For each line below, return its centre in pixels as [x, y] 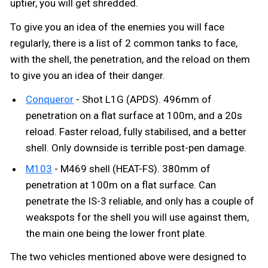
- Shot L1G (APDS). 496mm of [144, 99]
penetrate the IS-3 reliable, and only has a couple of [140, 201]
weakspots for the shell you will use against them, [138, 217]
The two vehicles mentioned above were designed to [128, 257]
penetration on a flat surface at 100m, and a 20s [134, 115]
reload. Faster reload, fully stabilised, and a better [136, 131]
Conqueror [50, 99]
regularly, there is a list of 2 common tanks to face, [124, 43]
